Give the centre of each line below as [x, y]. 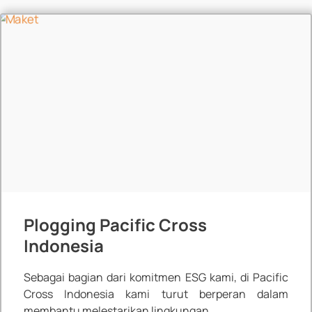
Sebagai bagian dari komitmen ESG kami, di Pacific [156, 278]
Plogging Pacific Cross [115, 225]
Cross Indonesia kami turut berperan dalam [156, 294]
